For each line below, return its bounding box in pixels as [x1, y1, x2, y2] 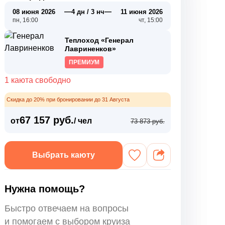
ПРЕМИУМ [69, 59, 100, 66]
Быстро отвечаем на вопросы [5, 203, 129, 213]
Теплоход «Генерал [65, 36, 134, 44]
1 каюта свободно [5, 76, 71, 84]
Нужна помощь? [5, 183, 85, 194]
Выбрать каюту [32, 151, 95, 159]
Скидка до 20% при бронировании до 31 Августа [7, 96, 130, 102]
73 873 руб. [130, 118, 165, 125]
